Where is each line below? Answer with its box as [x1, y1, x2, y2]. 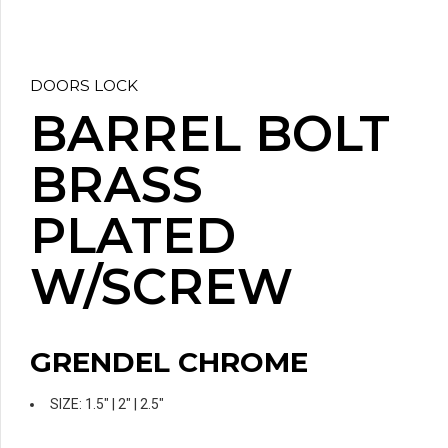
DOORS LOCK [30, 76, 138, 95]
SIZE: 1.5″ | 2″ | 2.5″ [50, 395, 164, 412]
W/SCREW [30, 257, 293, 317]
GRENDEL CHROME [30, 345, 308, 380]
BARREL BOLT [30, 104, 390, 164]
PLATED [30, 206, 236, 266]
